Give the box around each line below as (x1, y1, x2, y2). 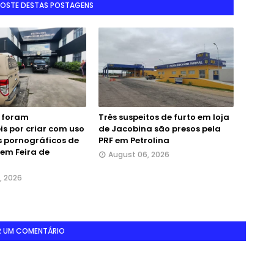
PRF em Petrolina (98, 135, 170, 146)
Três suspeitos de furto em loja (98, 111, 230, 123)
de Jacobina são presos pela (98, 123, 221, 135)
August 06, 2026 (108, 149, 170, 160)
